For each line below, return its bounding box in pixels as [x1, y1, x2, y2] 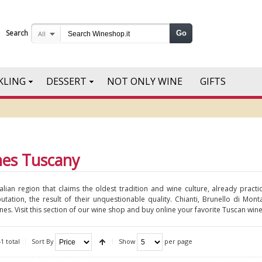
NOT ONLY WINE [107, 75, 182, 88]
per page [163, 236, 193, 246]
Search [6, 28, 28, 38]
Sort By [32, 236, 54, 246]
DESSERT [46, 75, 87, 88]
